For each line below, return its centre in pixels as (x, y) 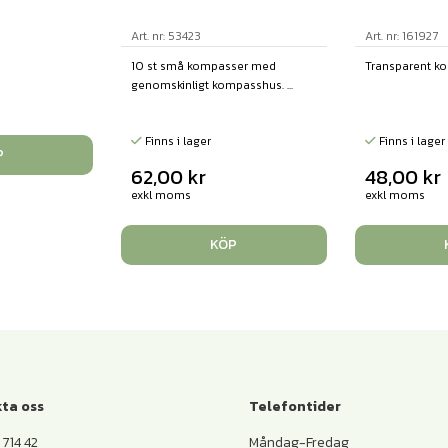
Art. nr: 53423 (166, 36)
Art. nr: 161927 (402, 36)
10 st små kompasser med (204, 66)
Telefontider (294, 406)
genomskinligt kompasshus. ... (212, 85)
